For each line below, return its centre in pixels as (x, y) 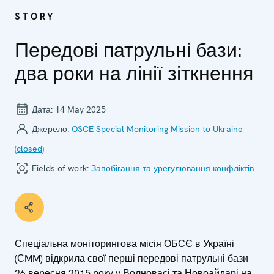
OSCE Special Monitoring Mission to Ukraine (157, 129)
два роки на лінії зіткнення (134, 73)
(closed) (29, 148)
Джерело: (50, 129)
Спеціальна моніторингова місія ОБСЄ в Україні (124, 243)
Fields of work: (60, 168)
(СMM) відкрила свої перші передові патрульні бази (131, 258)
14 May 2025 (80, 109)
